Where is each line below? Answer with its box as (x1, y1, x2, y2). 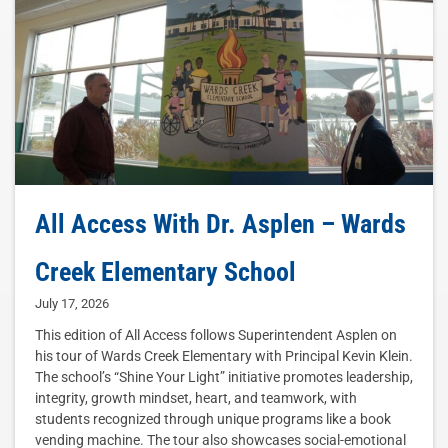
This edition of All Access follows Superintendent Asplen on (35, 327, 397, 344)
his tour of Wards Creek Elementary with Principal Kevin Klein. (35, 348, 413, 365)
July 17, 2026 (35, 296, 109, 312)
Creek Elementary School (35, 257, 296, 288)
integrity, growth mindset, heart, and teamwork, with (35, 390, 357, 407)
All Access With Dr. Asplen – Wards (35, 209, 406, 240)
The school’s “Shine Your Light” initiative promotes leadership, (35, 369, 413, 386)
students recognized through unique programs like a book (35, 411, 391, 428)
